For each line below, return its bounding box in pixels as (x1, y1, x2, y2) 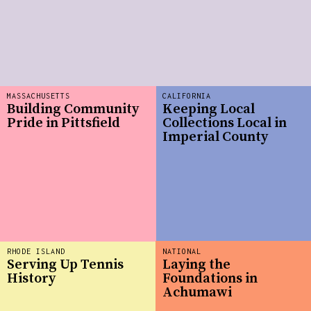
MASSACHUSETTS (7, 91, 70, 100)
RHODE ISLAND (7, 246, 65, 255)
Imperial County (162, 128, 268, 146)
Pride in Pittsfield (7, 115, 120, 133)
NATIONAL (162, 246, 201, 255)
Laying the (162, 256, 230, 274)
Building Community (7, 101, 139, 119)
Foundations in (162, 270, 258, 288)
